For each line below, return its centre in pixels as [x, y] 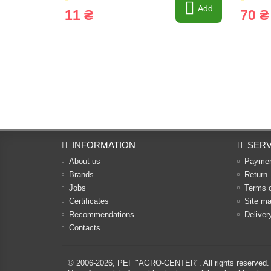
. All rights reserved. [234, 263]
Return [256, 175]
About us [85, 161]
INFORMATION [104, 145]
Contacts [85, 228]
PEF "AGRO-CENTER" [158, 263]
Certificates [89, 201]
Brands [81, 175]
